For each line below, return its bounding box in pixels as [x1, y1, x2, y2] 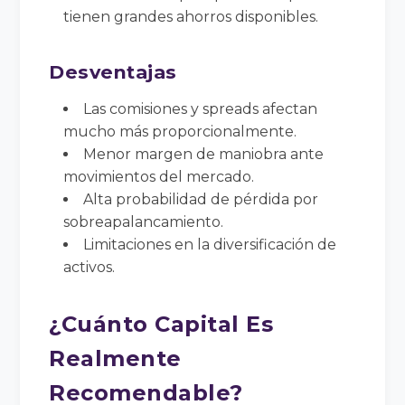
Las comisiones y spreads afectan [83, 99, 318, 118]
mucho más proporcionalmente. [63, 122, 297, 140]
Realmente [49, 344, 182, 372]
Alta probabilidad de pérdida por [83, 190, 319, 208]
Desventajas [49, 60, 177, 83]
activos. [63, 258, 116, 276]
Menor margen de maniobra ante [83, 145, 325, 163]
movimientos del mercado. [63, 167, 255, 185]
